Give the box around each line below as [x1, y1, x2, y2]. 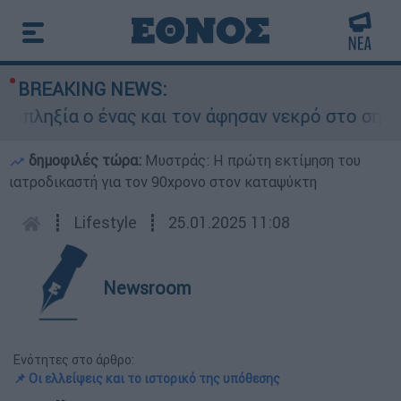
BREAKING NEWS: [18, 78, 166, 100]
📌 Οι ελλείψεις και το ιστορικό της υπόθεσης [13, 371, 280, 387]
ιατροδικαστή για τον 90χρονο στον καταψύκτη [9, 173, 317, 191]
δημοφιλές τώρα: [25, 151, 145, 169]
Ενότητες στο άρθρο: [13, 352, 134, 368]
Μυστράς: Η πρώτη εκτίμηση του [145, 151, 361, 169]
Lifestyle [73, 212, 137, 233]
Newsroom [103, 277, 192, 299]
